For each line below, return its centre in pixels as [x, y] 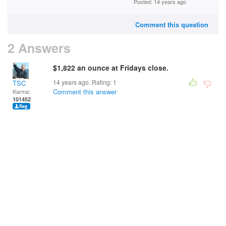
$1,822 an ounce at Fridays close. [111, 68]
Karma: [21, 91]
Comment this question [172, 24]
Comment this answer [85, 92]
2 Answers [39, 48]
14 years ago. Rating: [83, 82]
